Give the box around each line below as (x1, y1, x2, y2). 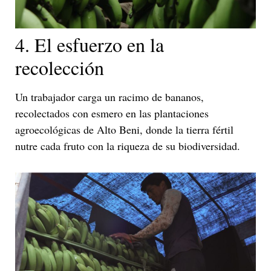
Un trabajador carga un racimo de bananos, (15, 90, 204, 105)
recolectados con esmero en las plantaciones (15, 106, 209, 121)
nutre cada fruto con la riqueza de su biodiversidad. (15, 139, 240, 154)
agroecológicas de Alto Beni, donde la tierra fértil (15, 122, 233, 137)
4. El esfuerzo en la (15, 31, 164, 58)
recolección (15, 54, 104, 81)
